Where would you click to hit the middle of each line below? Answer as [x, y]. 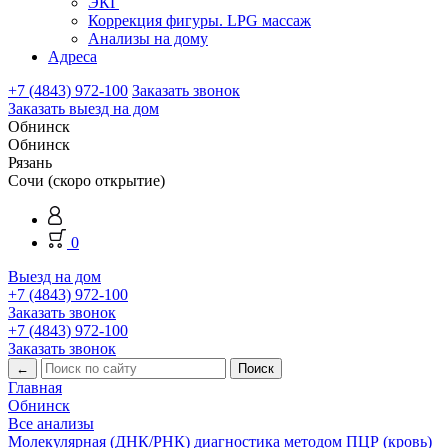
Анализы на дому [148, 38]
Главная [35, 387]
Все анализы [51, 423]
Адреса [72, 56]
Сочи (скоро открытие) [86, 180]
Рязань [30, 162]
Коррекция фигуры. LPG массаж [199, 20]
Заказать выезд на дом [83, 108]
